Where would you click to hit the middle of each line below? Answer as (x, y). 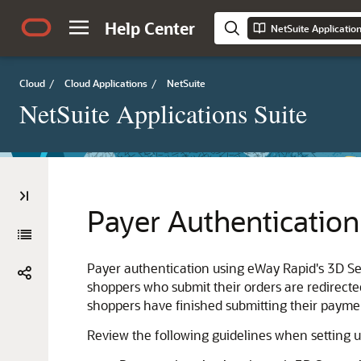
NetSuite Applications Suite (163, 113)
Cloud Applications (106, 83)
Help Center (150, 28)
